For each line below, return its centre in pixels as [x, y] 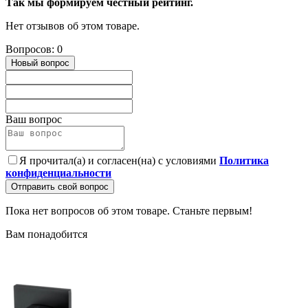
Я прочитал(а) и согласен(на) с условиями [119, 161]
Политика [244, 161]
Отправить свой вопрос [60, 187]
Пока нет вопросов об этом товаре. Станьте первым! [129, 211]
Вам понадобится [46, 234]
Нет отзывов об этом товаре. [73, 26]
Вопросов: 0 [34, 49]
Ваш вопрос [34, 120]
